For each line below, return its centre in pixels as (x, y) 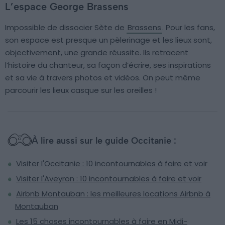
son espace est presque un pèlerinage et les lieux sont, (108, 40)
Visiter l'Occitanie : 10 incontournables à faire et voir (112, 163)
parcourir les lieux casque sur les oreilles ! (81, 90)
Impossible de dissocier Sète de (66, 27)
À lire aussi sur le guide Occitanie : (104, 140)
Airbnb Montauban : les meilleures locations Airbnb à (113, 193)
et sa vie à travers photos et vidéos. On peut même (103, 77)
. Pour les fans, (189, 27)
